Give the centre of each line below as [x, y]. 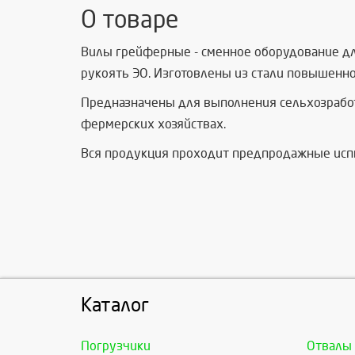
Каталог [115, 305]
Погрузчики [116, 346]
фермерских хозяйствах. [153, 124]
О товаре [130, 20]
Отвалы [329, 346]
